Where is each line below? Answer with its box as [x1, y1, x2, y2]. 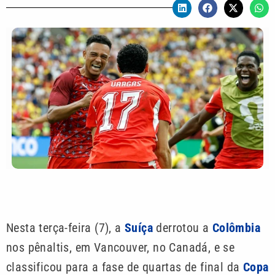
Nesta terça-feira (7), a [6, 220, 125, 236]
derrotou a [156, 220, 212, 236]
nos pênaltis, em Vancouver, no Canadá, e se [6, 240, 235, 255]
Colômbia [212, 220, 261, 236]
